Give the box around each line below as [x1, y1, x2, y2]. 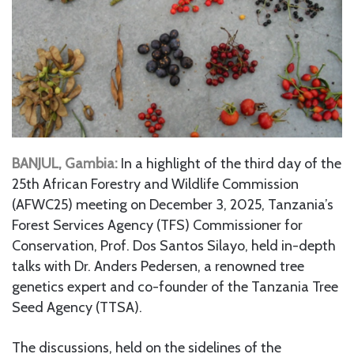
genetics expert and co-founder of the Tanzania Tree [12, 277, 338, 296]
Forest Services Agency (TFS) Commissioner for [12, 216, 303, 234]
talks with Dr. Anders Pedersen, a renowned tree [12, 257, 304, 275]
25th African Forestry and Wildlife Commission [12, 175, 299, 193]
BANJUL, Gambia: [12, 154, 121, 172]
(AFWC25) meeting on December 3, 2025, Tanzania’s [12, 195, 333, 213]
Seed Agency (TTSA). [12, 298, 142, 316]
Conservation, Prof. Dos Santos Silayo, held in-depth [12, 236, 336, 254]
